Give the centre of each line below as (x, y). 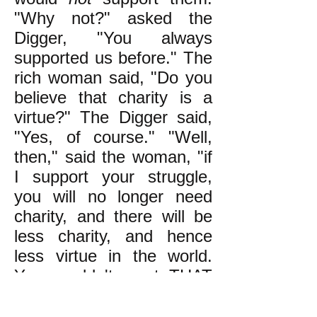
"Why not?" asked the (113, 18)
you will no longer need (113, 196)
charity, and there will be (113, 216)
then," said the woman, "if (113, 157)
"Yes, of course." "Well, (113, 137)
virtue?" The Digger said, (113, 117)
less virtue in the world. (113, 256)
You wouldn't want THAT (113, 276)
